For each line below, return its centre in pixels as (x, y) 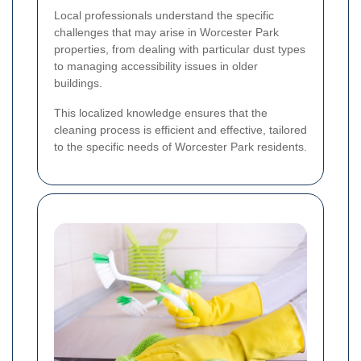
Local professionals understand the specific (164, 15)
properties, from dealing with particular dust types (180, 49)
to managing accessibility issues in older (156, 66)
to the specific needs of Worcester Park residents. (180, 146)
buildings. (78, 83)
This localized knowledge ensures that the (161, 112)
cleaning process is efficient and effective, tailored (180, 129)
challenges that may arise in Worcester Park (166, 32)
